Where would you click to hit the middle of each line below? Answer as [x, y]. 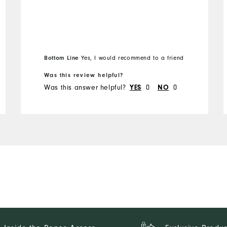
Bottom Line [62, 58]
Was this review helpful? [84, 75]
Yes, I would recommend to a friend [131, 58]
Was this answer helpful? [85, 87]
